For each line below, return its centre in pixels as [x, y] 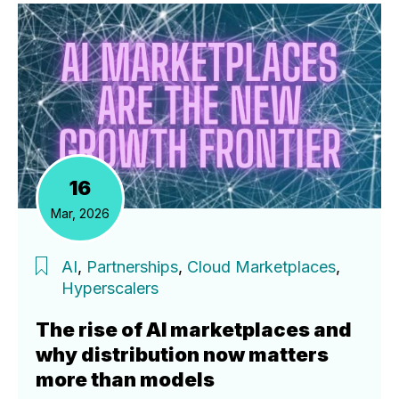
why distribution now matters [182, 354]
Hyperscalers [110, 288]
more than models [125, 379]
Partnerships [132, 266]
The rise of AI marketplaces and [194, 329]
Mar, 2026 [80, 213]
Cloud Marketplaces [261, 266]
